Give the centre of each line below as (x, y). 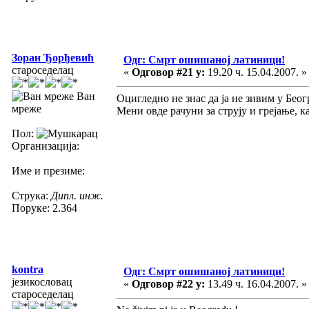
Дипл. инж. (77, 195)
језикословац (42, 281)
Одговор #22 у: (168, 283)
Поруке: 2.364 (44, 208)
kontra (28, 269)
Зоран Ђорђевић (53, 57)
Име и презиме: (48, 170)
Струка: (31, 195)
